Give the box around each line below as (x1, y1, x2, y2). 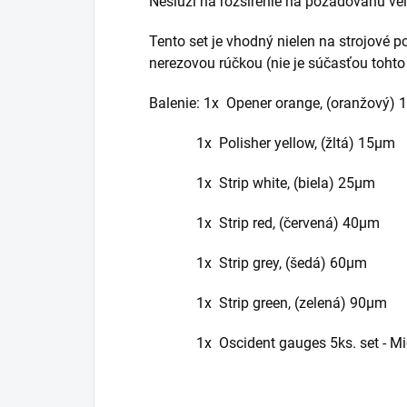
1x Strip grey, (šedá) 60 (149, 254, 346, 273)
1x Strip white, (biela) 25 (149, 174, 354, 193)
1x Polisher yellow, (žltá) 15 (149, 134, 374, 153)
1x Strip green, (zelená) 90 (149, 294, 366, 313)
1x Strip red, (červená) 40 (149, 214, 359, 233)
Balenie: (149, 94, 203, 113)
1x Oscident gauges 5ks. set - (149, 334, 390, 352)
